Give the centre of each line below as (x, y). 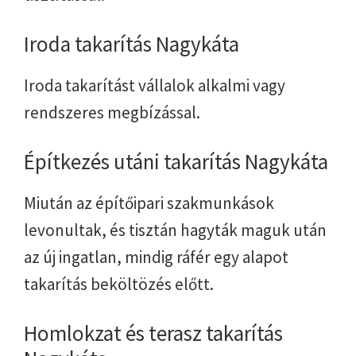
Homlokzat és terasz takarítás (153, 333)
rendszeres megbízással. (112, 113)
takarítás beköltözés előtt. (119, 284)
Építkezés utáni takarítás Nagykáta (176, 162)
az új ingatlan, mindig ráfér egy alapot (156, 257)
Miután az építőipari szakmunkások (149, 203)
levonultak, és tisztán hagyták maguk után (175, 230)
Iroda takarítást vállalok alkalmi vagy (155, 86)
